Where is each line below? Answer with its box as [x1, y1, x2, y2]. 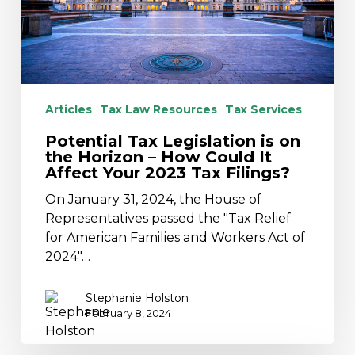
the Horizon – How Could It [44, 147, 272, 167]
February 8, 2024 [85, 307, 171, 320]
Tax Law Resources [99, 102, 217, 117]
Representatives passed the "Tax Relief [44, 211, 291, 227]
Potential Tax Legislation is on [44, 132, 300, 151]
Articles [44, 102, 92, 117]
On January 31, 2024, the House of [44, 192, 261, 208]
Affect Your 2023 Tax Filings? [44, 163, 290, 183]
